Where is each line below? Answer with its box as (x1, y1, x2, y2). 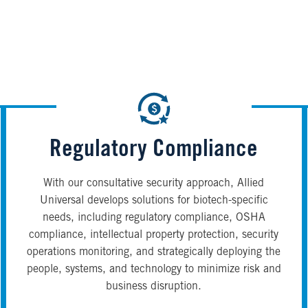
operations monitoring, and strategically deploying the (27, 247, 281, 258)
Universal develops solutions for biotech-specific (39, 195, 268, 207)
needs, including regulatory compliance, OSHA (42, 212, 265, 224)
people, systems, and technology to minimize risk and (26, 264, 281, 276)
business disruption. (106, 281, 202, 293)
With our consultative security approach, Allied (43, 178, 265, 190)
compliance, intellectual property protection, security (29, 230, 279, 241)
